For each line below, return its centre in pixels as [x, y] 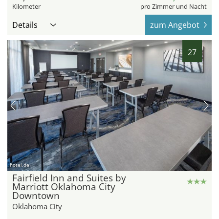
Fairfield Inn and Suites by [69, 178]
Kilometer [26, 7]
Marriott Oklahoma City [64, 187]
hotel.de [20, 165]
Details [25, 25]
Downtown [36, 196]
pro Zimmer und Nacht [174, 7]
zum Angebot [175, 25]
